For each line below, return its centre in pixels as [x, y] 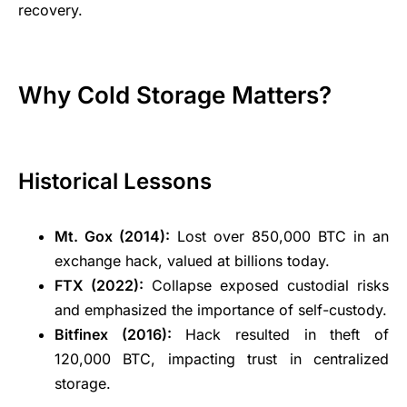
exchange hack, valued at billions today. [192, 260]
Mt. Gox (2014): [112, 236]
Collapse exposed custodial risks [266, 285]
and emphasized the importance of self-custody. [221, 309]
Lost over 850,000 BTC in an [279, 236]
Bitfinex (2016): [113, 334]
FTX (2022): [99, 285]
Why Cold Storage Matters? [175, 94]
